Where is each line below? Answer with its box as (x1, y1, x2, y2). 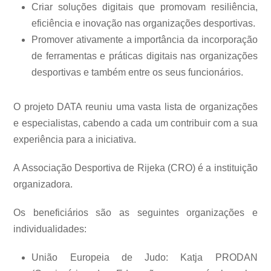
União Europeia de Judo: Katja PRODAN (31, 252, 258, 263)
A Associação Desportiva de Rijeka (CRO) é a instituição (13, 163, 258, 174)
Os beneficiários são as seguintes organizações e (13, 207, 258, 218)
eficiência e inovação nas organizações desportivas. (31, 18, 256, 29)
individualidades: (13, 224, 87, 235)
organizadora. (13, 179, 73, 190)
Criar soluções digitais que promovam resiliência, (31, 2, 258, 13)
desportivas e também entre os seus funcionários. (31, 67, 244, 78)
